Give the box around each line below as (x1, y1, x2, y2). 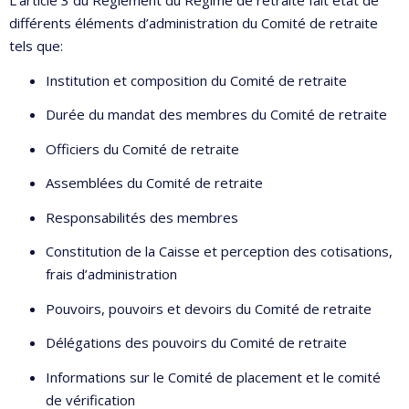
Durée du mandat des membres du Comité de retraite (46, 105, 387, 124)
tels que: (9, 37, 63, 56)
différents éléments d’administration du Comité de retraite (9, 14, 378, 33)
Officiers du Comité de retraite (46, 139, 239, 158)
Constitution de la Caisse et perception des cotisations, (46, 242, 393, 261)
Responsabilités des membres (46, 207, 238, 226)
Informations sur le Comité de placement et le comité (46, 367, 381, 386)
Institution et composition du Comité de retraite (46, 70, 347, 89)
